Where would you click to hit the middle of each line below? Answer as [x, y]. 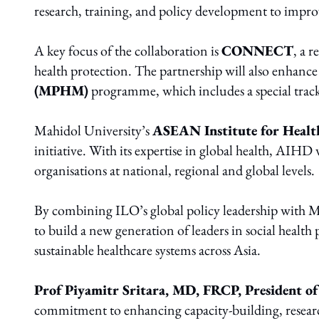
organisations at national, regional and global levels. [174, 170]
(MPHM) [61, 90]
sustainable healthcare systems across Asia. [147, 250]
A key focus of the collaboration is [128, 51]
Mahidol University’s [93, 130]
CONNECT [257, 51]
